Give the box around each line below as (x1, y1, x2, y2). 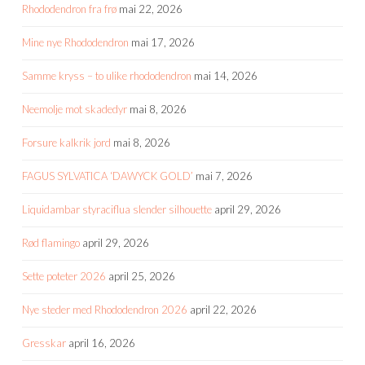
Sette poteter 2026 (22, 269, 106, 283)
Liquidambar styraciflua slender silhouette (22, 202, 212, 216)
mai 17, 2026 (131, 35, 195, 49)
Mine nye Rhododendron (22, 35, 129, 49)
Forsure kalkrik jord (22, 135, 111, 149)
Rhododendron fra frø (22, 2, 117, 15)
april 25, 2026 (108, 269, 175, 283)
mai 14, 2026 (194, 68, 257, 82)
